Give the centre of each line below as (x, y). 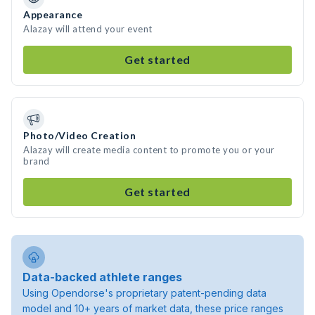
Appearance (53, 14)
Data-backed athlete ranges (102, 277)
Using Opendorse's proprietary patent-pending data (144, 293)
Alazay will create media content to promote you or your (149, 150)
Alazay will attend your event (88, 29)
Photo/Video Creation (79, 135)
